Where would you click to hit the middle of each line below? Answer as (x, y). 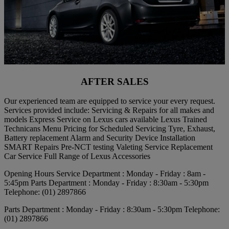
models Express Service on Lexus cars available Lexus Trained (106, 120)
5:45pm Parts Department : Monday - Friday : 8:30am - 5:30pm (106, 183)
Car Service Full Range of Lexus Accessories (77, 156)
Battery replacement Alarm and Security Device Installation (100, 138)
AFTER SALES (114, 81)
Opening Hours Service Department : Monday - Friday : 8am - (105, 174)
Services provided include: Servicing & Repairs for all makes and (109, 110)
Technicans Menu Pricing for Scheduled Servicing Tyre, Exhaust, (110, 129)
